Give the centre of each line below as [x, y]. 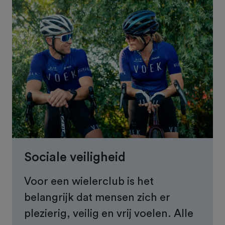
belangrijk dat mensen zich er [97, 197]
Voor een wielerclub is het [89, 181]
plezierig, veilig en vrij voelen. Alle [109, 213]
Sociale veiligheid [75, 157]
